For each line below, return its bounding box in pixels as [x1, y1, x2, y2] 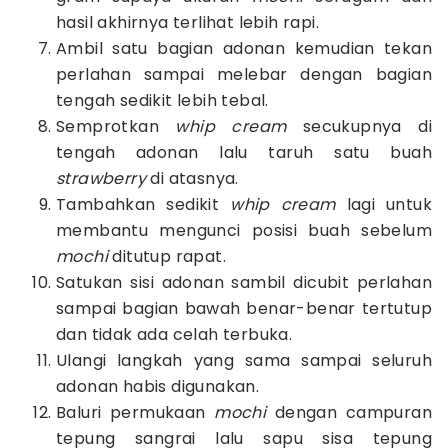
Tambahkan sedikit [56, 193, 231, 216]
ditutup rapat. [108, 245, 226, 268]
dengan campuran [266, 401, 432, 424]
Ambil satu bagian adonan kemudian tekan [56, 37, 432, 60]
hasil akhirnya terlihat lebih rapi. [56, 11, 319, 34]
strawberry [56, 167, 151, 190]
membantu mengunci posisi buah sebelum [56, 219, 432, 242]
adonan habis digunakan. [56, 375, 260, 398]
